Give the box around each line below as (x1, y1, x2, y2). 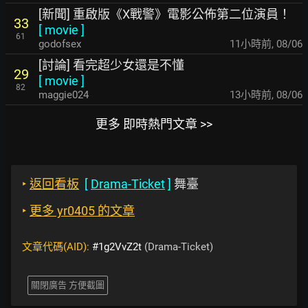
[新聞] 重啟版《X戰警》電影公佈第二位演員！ (38, 7, 291, 21)
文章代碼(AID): (22, 241, 92, 253)
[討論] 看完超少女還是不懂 (38, 58, 184, 72)
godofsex (38, 38, 81, 50)
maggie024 (38, 89, 89, 101)
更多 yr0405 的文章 (30, 203, 135, 218)
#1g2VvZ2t (92, 241, 142, 253)
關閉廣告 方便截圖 (31, 280, 104, 290)
